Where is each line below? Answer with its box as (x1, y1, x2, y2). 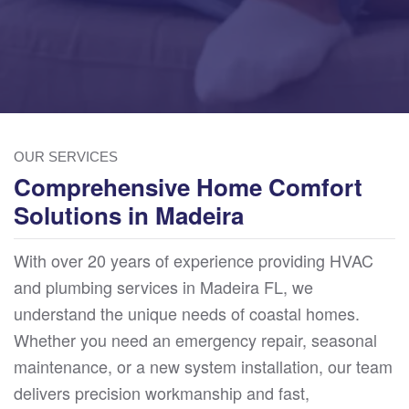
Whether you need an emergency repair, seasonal (14, 328, 377, 351)
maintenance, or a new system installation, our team (14, 354, 393, 378)
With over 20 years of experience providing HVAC (14, 248, 373, 272)
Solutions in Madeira (14, 198, 244, 232)
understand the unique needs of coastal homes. (14, 301, 360, 325)
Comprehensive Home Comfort (14, 170, 362, 204)
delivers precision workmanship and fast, (14, 381, 309, 404)
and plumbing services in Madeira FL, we (14, 275, 313, 299)
